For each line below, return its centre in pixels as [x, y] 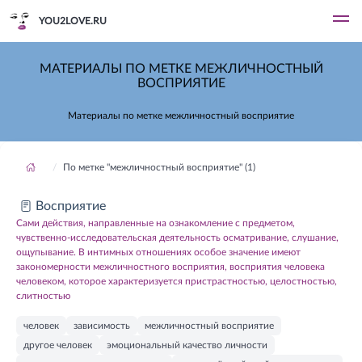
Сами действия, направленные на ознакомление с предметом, [156, 223]
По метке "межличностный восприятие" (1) [159, 167]
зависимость [102, 326]
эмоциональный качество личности [187, 345]
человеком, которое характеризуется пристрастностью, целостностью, [177, 281]
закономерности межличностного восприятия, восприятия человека [170, 267]
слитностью [43, 296]
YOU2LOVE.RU [73, 21]
